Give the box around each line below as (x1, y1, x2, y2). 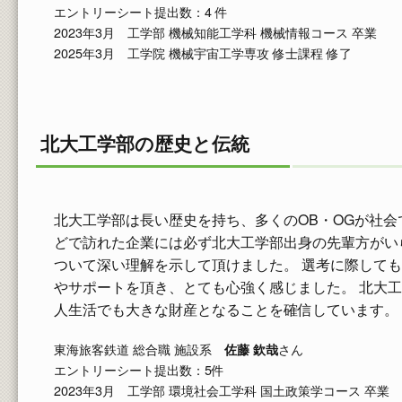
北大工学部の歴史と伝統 (40, 129, 249, 156)
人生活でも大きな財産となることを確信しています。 (54, 298, 398, 319)
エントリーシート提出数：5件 (54, 359, 224, 379)
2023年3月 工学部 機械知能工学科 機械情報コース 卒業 (54, 22, 377, 41)
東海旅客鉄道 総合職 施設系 (54, 338, 224, 358)
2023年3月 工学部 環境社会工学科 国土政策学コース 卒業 (54, 380, 389, 399)
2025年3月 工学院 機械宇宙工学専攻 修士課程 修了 (54, 42, 352, 62)
